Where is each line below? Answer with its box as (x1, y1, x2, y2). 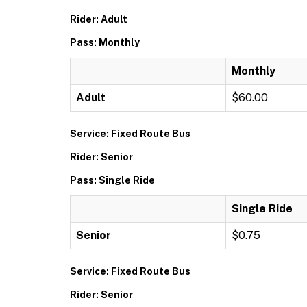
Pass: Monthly (70, 37, 140, 48)
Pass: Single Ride (70, 175, 155, 186)
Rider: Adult (70, 14, 127, 25)
